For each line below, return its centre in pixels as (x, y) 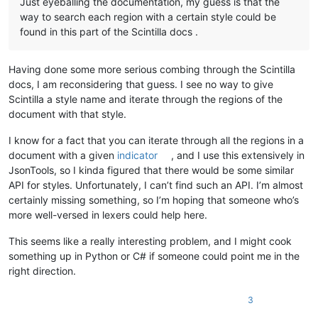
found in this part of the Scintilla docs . (109, 32)
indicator (137, 155)
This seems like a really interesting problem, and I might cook (150, 241)
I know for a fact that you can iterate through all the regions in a (156, 141)
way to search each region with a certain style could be (148, 17)
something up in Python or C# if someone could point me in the (154, 256)
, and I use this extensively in (238, 155)
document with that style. (67, 114)
